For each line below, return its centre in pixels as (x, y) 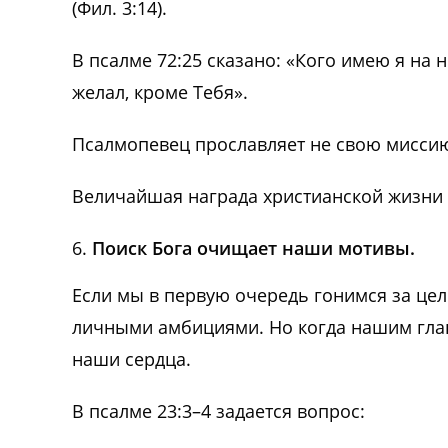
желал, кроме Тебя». (160, 92)
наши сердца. (131, 359)
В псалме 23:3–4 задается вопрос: (218, 411)
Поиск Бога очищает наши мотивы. (253, 248)
